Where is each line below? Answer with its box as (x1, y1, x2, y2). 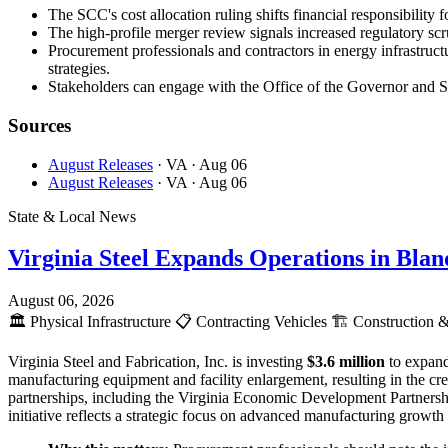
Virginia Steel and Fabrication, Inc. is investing (8, 353, 307, 371)
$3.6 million (307, 353, 385, 371)
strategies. (48, 60, 110, 78)
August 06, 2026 (8, 292, 114, 310)
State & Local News (8, 207, 136, 225)
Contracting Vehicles (192, 313, 331, 331)
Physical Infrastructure (26, 313, 175, 331)
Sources (8, 114, 71, 136)
